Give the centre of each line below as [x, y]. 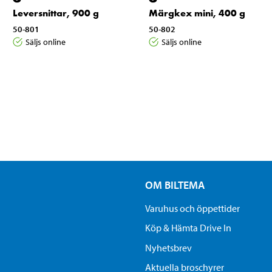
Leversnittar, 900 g [56, 13]
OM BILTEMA [175, 185]
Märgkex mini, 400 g [197, 13]
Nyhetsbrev [168, 247]
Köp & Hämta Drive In [188, 228]
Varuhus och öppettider [192, 208]
